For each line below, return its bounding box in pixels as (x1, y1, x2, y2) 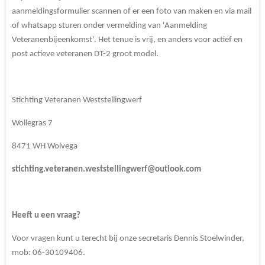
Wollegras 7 (12, 118, 53, 128)
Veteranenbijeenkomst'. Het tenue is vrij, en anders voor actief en (12, 35, 243, 44)
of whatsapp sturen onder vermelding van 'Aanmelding (12, 21, 207, 30)
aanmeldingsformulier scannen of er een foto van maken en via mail (12, 7, 251, 16)
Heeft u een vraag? (12, 211, 82, 220)
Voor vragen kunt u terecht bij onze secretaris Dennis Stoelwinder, (12, 234, 244, 243)
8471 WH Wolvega (12, 141, 77, 151)
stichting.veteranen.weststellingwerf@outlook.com (12, 164, 201, 174)
